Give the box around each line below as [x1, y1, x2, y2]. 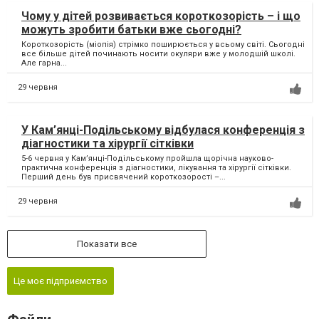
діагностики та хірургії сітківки [21, 137, 194, 151]
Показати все [77, 239, 137, 250]
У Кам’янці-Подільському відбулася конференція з [21, 123, 305, 137]
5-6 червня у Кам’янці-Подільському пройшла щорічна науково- [21, 154, 273, 164]
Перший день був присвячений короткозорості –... [21, 172, 226, 182]
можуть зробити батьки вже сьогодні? [21, 23, 241, 37]
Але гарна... [21, 58, 67, 68]
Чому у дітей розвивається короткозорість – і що [21, 9, 300, 23]
